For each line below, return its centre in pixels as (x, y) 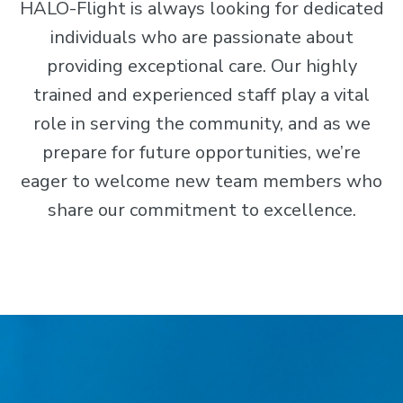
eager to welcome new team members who (201, 182)
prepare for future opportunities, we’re (201, 153)
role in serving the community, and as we (201, 124)
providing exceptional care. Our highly (201, 67)
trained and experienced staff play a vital (201, 95)
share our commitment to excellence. (201, 210)
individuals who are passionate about (201, 38)
